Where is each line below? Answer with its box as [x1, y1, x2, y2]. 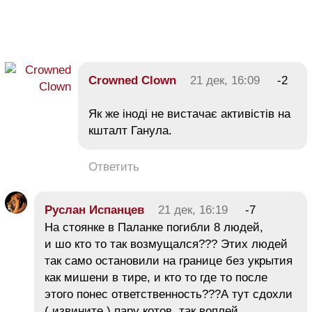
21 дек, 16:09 [190, 73, 260, 87]
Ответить [88, 159, 139, 173]
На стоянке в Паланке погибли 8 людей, [45, 220, 263, 234]
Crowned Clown [88, 73, 176, 87]
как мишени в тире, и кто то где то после [45, 270, 267, 284]
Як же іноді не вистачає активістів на [88, 107, 290, 120]
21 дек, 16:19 [158, 203, 228, 217]
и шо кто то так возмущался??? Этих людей [45, 237, 288, 251]
